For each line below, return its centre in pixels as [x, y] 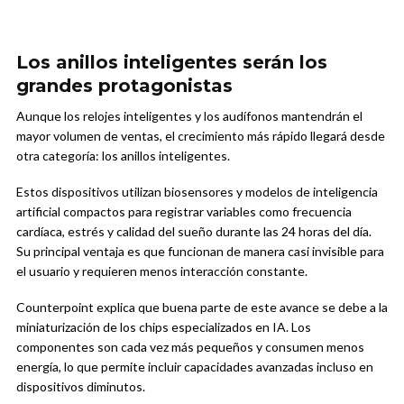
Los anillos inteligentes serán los [172, 63]
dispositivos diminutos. [81, 387]
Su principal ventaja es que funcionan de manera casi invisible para [200, 252]
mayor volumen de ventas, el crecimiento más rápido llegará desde [201, 136]
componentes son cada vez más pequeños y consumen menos [190, 347]
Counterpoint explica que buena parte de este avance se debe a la [202, 308]
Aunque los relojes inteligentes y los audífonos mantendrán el [189, 116]
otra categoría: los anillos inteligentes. [123, 156]
